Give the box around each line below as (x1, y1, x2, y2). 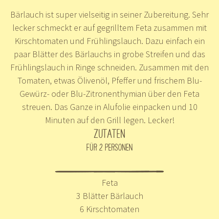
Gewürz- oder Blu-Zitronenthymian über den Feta (20, 88, 199, 99)
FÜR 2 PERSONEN (86, 142, 133, 151)
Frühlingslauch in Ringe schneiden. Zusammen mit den (10, 62, 209, 73)
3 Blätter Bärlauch (76, 190, 143, 202)
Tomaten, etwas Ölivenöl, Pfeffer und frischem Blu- (17, 75, 202, 86)
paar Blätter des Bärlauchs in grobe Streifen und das (14, 48, 205, 60)
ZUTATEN (93, 128, 126, 138)
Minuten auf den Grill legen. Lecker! (44, 114, 175, 126)
